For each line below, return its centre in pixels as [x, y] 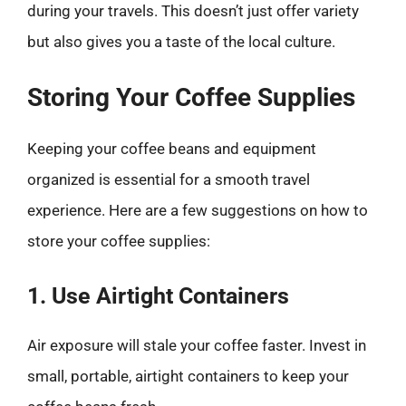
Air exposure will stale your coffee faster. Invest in [197, 345]
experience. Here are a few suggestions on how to [198, 210]
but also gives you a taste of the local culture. [181, 41]
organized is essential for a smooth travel [169, 179]
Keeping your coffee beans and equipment [172, 149]
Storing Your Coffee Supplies [191, 97]
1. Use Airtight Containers [158, 295]
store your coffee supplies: [119, 241]
